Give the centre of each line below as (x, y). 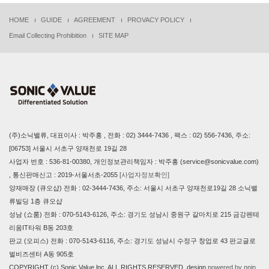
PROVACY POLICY (156, 20)
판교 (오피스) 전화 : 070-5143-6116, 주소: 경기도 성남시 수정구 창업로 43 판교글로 (132, 241)
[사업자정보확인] (144, 175)
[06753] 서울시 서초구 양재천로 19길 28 (68, 148)
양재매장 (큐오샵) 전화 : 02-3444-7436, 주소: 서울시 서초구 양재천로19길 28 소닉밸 (133, 188)
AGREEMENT (95, 20)
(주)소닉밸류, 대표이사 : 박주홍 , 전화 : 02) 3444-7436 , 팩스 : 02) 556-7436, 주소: (130, 135)
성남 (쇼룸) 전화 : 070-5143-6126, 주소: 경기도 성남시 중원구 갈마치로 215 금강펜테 (134, 214)
